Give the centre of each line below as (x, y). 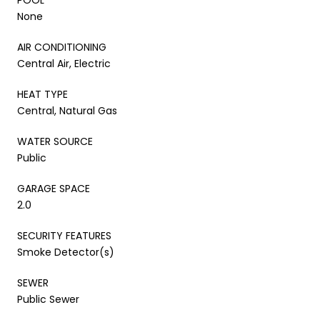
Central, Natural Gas (67, 110)
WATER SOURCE (55, 141)
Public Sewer (48, 299)
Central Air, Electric (64, 63)
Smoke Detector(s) (66, 252)
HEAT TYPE (42, 94)
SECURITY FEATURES (64, 235)
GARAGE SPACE (54, 188)
